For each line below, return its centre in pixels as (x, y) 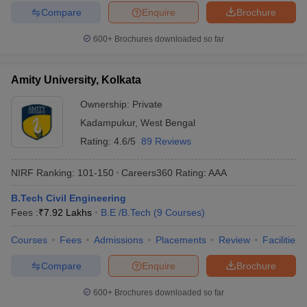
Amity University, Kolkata (76, 80)
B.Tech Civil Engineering (69, 198)
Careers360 (147, 172)
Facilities (281, 240)
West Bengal (168, 123)
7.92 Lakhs (68, 212)
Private (147, 104)
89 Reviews (166, 141)
